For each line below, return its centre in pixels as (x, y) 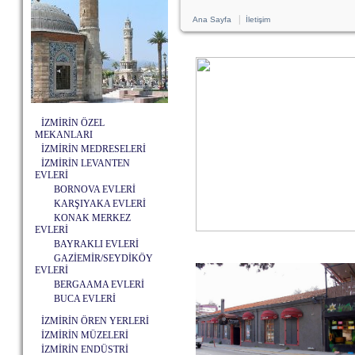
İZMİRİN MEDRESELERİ (94, 149)
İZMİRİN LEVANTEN (86, 163)
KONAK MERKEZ (92, 218)
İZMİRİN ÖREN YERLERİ (95, 321)
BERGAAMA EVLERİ (99, 284)
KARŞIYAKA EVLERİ (100, 204)
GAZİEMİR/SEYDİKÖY (103, 258)
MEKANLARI (64, 135)
